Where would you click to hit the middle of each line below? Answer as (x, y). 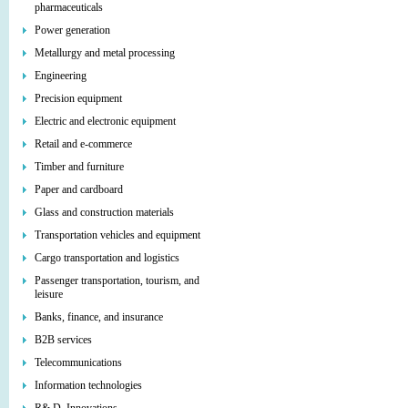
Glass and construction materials (104, 212)
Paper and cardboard (79, 189)
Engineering (61, 76)
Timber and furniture (79, 167)
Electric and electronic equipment (105, 121)
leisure (49, 294)
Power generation (72, 30)
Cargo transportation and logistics (107, 258)
